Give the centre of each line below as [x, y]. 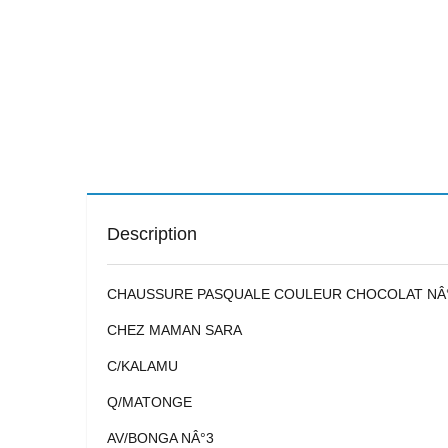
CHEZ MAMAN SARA [174, 330]
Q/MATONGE [149, 402]
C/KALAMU [142, 366]
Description [152, 234]
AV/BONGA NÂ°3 [160, 438]
